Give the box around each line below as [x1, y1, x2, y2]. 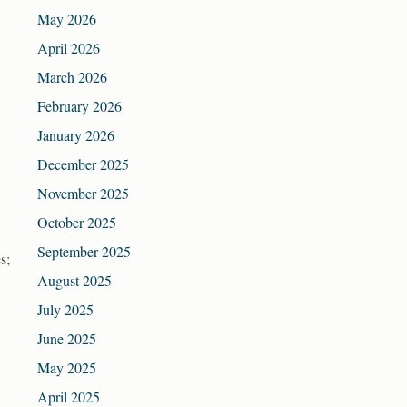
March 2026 [37, 67, 107, 87]
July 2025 [37, 300, 94, 320]
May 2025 [37, 358, 96, 378]
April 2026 [37, 38, 100, 58]
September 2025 [37, 242, 131, 262]
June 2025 [37, 329, 96, 349]
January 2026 [37, 125, 114, 145]
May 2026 [37, 9, 96, 29]
